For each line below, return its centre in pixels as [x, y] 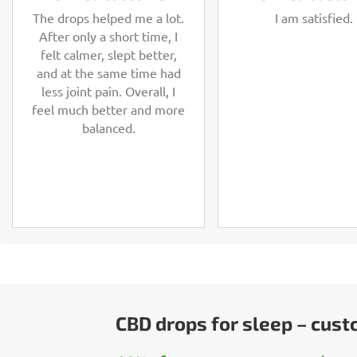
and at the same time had [108, 72]
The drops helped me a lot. [108, 17]
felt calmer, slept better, [108, 54]
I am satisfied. [314, 17]
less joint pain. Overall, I [108, 90]
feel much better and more [108, 109]
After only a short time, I [108, 35]
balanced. [108, 127]
